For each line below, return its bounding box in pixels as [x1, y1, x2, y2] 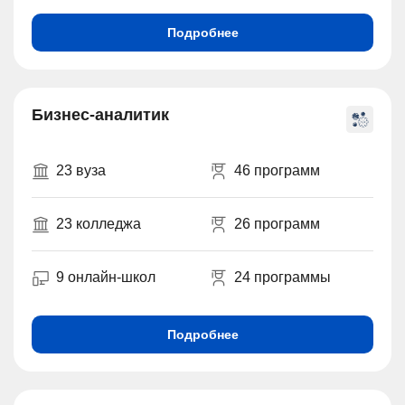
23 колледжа [56, 216, 141, 232]
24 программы [233, 269, 331, 286]
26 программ [233, 216, 320, 232]
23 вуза [56, 163, 106, 179]
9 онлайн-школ [56, 269, 155, 286]
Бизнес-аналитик [32, 106, 169, 125]
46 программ [233, 163, 320, 179]
